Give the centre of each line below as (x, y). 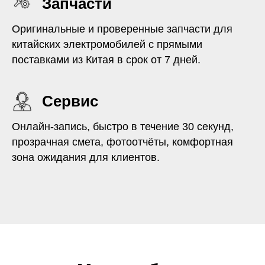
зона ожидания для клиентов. (86, 157)
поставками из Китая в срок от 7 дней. (106, 59)
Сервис (70, 101)
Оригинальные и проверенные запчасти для (122, 29)
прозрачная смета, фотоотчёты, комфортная (122, 142)
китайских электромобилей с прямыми (107, 44)
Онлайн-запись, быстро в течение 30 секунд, (123, 126)
